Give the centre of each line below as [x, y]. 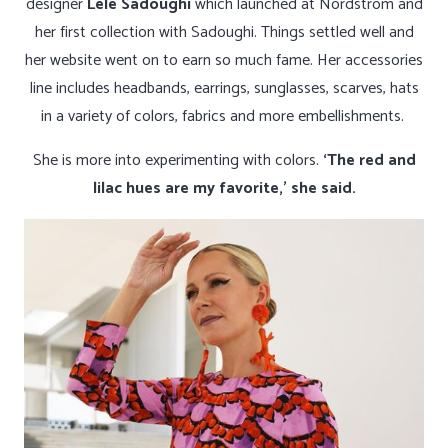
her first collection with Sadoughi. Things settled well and [224, 33]
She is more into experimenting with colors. [177, 161]
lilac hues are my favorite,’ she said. [224, 189]
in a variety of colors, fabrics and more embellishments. [224, 117]
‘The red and [369, 161]
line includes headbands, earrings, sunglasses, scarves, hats [224, 89]
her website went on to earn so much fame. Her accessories [224, 61]
